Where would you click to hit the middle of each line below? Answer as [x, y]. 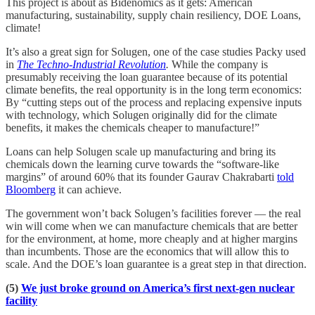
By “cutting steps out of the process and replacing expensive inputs [154, 102]
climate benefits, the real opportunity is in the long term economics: [154, 89]
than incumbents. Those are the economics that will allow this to [147, 251]
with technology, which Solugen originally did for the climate [141, 115]
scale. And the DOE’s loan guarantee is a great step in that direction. [156, 264]
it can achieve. [89, 189]
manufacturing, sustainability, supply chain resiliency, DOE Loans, [153, 15]
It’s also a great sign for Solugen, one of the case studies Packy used [156, 51]
